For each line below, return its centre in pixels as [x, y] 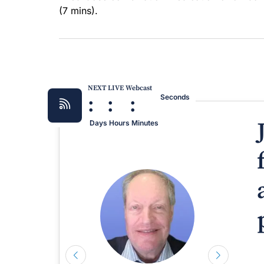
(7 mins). [78, 11]
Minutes [145, 123]
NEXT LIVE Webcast [120, 88]
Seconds [175, 97]
